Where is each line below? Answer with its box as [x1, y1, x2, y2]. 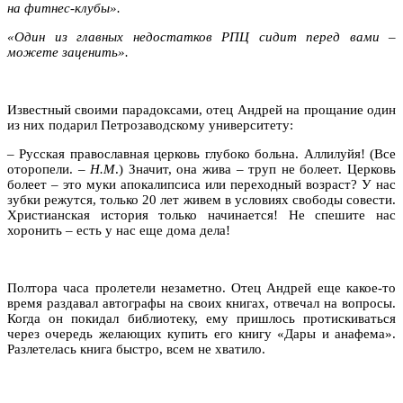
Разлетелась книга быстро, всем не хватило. [7, 341, 265, 356]
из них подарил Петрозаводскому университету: [7, 117, 293, 132]
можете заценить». [7, 44, 129, 59]
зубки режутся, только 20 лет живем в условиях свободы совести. [7, 192, 396, 207]
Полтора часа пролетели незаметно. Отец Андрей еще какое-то [7, 280, 396, 295]
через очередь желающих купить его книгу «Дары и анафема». [7, 326, 396, 341]
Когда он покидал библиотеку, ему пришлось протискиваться [7, 310, 396, 326]
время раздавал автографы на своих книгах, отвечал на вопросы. [7, 295, 396, 310]
